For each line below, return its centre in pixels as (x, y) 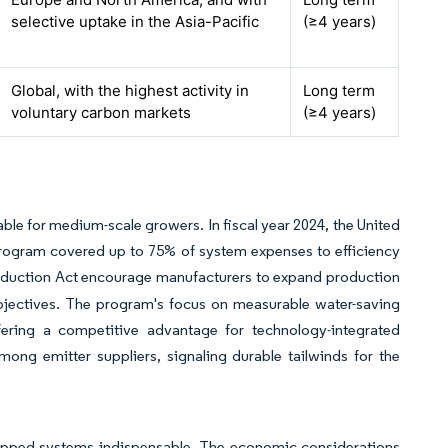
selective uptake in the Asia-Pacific (135, 21)
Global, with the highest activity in (130, 90)
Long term (339, 90)
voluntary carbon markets (101, 112)
